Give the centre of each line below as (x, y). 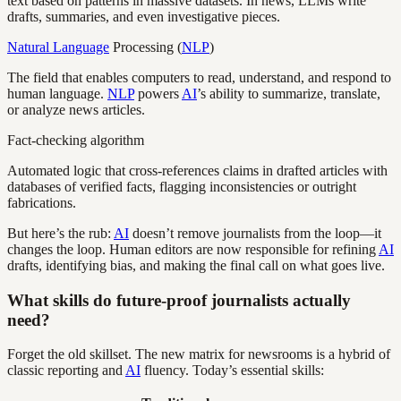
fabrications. (42, 202)
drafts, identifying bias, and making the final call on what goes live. (196, 265)
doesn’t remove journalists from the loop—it (255, 233)
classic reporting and (66, 371)
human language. (57, 93)
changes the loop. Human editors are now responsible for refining (193, 249)
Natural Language (58, 47)
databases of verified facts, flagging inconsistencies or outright (182, 186)
